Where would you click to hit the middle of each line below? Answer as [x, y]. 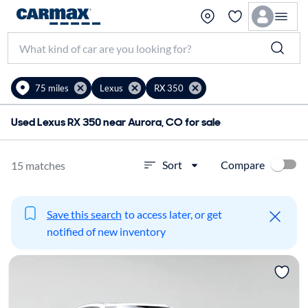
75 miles [52, 88]
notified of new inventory [106, 231]
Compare [243, 164]
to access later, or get [173, 214]
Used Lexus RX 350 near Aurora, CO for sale [116, 122]
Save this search [84, 214]
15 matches [38, 165]
